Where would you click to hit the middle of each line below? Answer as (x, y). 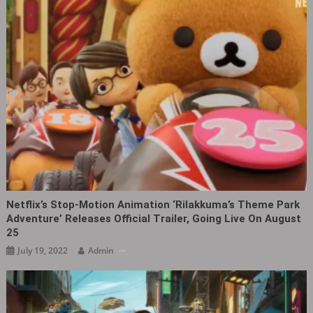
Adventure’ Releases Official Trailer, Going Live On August (154, 219)
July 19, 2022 (43, 251)
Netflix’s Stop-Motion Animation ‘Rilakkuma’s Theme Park (153, 205)
